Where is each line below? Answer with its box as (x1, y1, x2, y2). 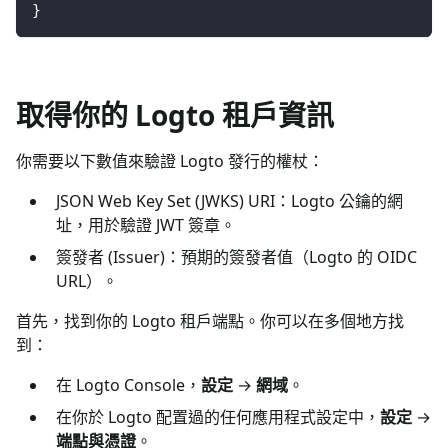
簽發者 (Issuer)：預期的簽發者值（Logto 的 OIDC (56, 245, 417, 268)
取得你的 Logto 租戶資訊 (16, 95, 334, 134)
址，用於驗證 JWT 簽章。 (56, 213, 236, 236)
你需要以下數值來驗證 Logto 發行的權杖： (16, 149, 324, 172)
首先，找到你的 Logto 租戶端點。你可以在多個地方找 (16, 309, 404, 332)
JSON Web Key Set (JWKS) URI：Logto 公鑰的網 (56, 189, 403, 212)
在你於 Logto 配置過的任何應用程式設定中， (56, 405, 380, 428)
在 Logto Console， (56, 373, 201, 396)
